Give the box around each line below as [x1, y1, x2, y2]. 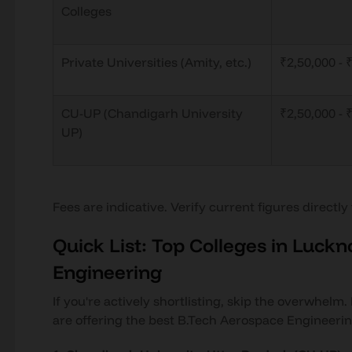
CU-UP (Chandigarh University [60, 105, 243, 121]
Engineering [52, 260, 162, 284]
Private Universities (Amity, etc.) [60, 54, 251, 70]
